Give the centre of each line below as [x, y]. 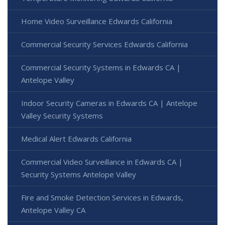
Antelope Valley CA [53, 210]
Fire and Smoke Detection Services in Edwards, [102, 198]
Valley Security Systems [62, 116]
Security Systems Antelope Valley [79, 175]
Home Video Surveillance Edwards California [97, 21]
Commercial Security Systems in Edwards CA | [101, 68]
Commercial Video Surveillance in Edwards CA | [102, 162]
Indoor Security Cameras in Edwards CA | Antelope [109, 103]
